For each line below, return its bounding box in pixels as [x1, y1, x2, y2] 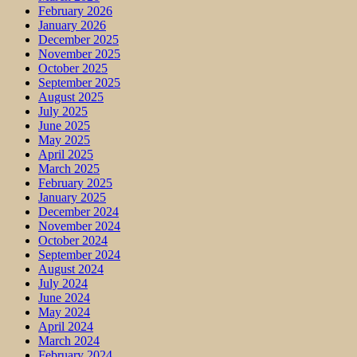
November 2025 [38, 47, 120, 61]
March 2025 [38, 162, 100, 176]
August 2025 [38, 90, 104, 104]
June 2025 [38, 119, 90, 133]
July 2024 [38, 277, 88, 291]
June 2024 [38, 291, 90, 305]
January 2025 [38, 190, 106, 205]
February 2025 [38, 176, 112, 190]
